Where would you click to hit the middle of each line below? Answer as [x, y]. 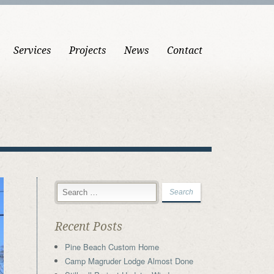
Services [32, 50]
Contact [185, 50]
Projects [87, 50]
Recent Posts [88, 227]
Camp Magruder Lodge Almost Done [129, 261]
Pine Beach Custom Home [112, 247]
